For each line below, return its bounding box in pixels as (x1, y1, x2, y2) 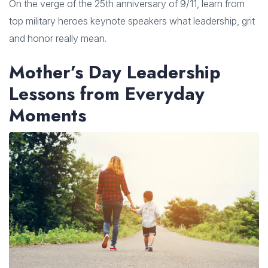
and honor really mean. (9, 32, 106, 45)
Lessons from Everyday (9, 81, 205, 107)
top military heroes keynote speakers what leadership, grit (9, 15, 255, 28)
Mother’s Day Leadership (9, 59, 221, 86)
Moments (9, 102, 86, 129)
